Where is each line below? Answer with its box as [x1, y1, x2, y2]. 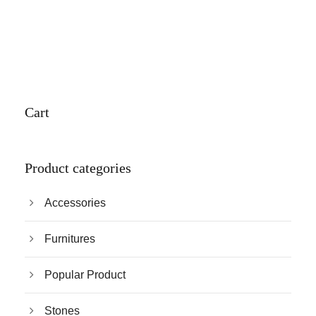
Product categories [25, 160, 131, 176]
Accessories [44, 197, 106, 209]
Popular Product [44, 269, 126, 281]
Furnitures [44, 233, 95, 245]
